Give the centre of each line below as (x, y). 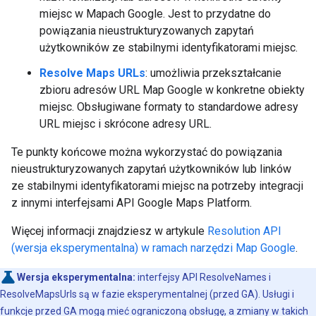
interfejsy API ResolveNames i (203, 277)
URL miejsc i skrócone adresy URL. (126, 124)
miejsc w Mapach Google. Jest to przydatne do (155, 14)
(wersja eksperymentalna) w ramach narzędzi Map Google (153, 248)
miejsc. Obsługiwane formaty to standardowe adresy (169, 107)
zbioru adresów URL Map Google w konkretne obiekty (172, 90)
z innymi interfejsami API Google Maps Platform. (132, 203)
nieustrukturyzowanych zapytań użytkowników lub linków (151, 169)
